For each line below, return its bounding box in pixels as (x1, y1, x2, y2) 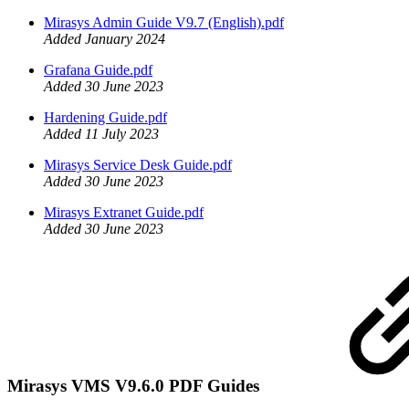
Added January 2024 (44, 31, 165, 47)
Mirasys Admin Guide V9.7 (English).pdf (44, 15, 284, 31)
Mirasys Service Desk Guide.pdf (44, 157, 232, 173)
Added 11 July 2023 (44, 126, 159, 142)
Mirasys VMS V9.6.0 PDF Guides (7, 375, 264, 395)
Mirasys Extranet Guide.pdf (44, 204, 204, 221)
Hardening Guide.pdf (44, 110, 167, 126)
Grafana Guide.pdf (44, 62, 152, 79)
